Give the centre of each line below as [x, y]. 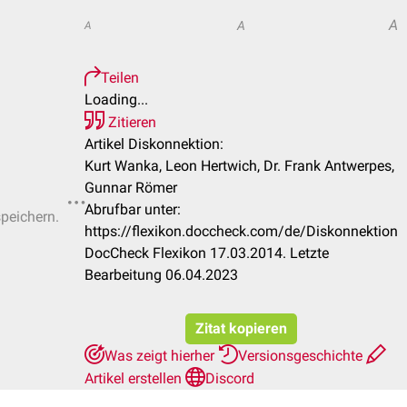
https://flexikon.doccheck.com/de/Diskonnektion [241, 231]
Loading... [116, 99]
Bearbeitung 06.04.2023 [161, 275]
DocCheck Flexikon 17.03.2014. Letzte [207, 253]
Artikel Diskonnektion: [154, 144]
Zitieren [130, 122]
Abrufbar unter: [133, 209]
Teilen [120, 78]
